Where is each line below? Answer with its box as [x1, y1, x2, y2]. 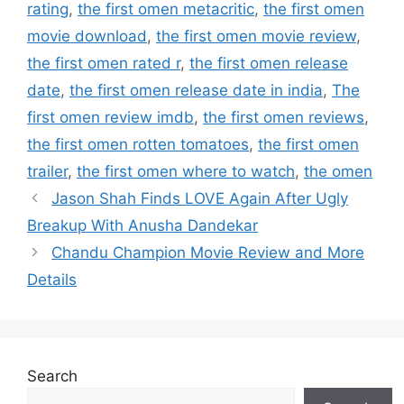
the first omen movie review [156, 27, 356, 46]
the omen [304, 162, 372, 181]
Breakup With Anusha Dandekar [27, 216, 258, 235]
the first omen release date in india [69, 81, 323, 100]
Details [27, 271, 77, 289]
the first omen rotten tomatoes [27, 135, 249, 154]
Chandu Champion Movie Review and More [51, 243, 365, 262]
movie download [27, 27, 147, 46]
